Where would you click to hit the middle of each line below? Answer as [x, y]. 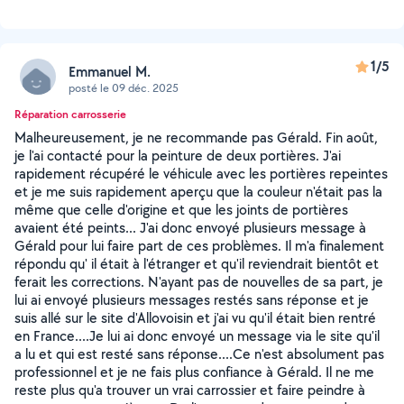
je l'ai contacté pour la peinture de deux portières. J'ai [178, 156]
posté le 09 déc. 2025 [124, 87]
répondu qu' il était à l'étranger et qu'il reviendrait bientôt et [197, 264]
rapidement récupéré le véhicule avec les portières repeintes [201, 174]
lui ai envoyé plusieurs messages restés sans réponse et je [192, 300]
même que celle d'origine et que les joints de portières [181, 210]
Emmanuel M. [110, 71]
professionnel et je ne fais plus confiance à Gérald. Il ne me [194, 372]
